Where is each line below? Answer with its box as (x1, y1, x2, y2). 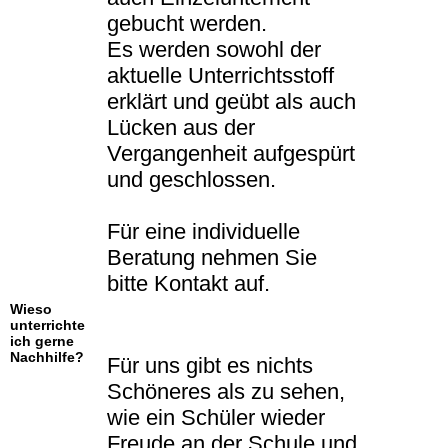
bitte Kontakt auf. (107, 271, 270, 297)
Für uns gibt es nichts (107, 353, 313, 379)
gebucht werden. (107, 11, 267, 37)
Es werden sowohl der (107, 37, 321, 63)
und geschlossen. (107, 167, 276, 193)
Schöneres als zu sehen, (107, 379, 345, 405)
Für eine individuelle (107, 219, 300, 245)
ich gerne (10, 333, 74, 350)
